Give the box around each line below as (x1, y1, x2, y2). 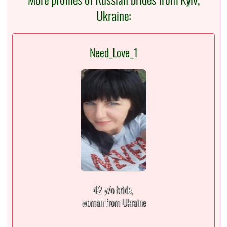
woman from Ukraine (81, 196, 146, 209)
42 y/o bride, (92, 183, 135, 196)
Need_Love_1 (89, 45, 138, 60)
